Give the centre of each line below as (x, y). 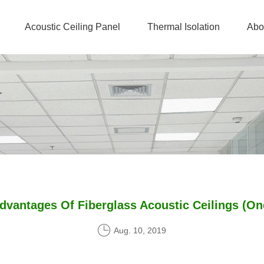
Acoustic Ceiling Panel (72, 27)
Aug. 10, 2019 (140, 230)
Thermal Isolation (184, 27)
